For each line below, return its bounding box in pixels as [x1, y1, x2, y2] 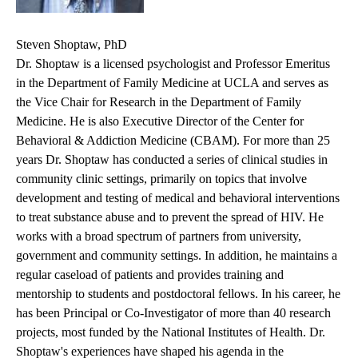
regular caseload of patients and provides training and [16, 268, 284, 282]
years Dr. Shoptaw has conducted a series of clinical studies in [16, 153, 328, 167]
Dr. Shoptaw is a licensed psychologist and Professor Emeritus [16, 57, 330, 71]
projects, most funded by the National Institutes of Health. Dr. [16, 325, 325, 340]
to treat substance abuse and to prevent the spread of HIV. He [16, 210, 324, 225]
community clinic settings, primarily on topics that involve [16, 172, 307, 186]
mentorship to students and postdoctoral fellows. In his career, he [16, 287, 340, 301]
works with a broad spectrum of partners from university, [16, 229, 301, 244]
